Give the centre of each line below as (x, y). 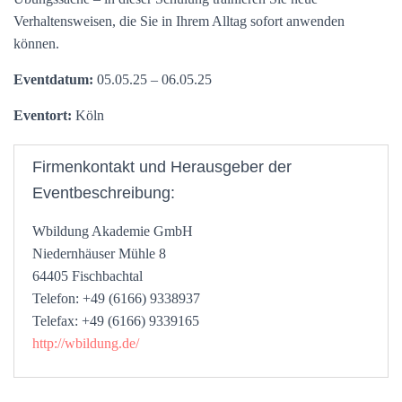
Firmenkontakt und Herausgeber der (162, 167)
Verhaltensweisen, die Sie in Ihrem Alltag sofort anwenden (179, 21)
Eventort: (43, 115)
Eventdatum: (53, 79)
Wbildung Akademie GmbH (113, 231)
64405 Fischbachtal (87, 276)
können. (36, 44)
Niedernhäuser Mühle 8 (99, 253)
